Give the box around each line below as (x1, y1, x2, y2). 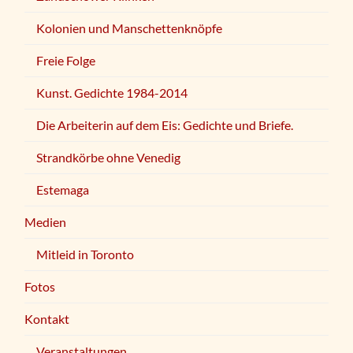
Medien (24, 214, 67, 229)
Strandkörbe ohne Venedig (36, 149, 181, 165)
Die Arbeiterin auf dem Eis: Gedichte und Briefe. (36, 117, 294, 132)
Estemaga (36, 181, 90, 197)
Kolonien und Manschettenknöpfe (36, 20, 223, 35)
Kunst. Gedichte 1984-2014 (36, 84, 188, 100)
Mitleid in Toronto (36, 246, 135, 262)
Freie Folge (36, 52, 96, 68)
